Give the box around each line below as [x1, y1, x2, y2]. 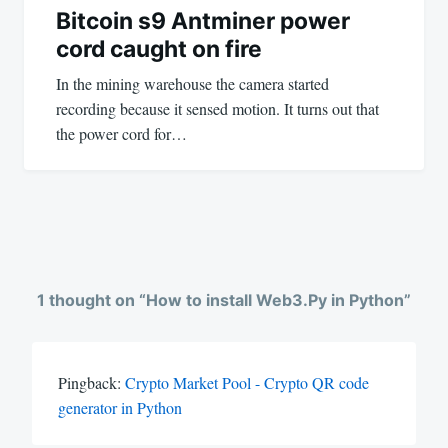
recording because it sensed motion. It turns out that [56, 97, 379, 119]
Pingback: [57, 371, 125, 393]
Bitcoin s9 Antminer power [56, 6, 350, 35]
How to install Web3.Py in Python [146, 289, 404, 310]
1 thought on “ [37, 289, 146, 310]
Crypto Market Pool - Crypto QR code [124, 371, 369, 393]
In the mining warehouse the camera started [56, 72, 329, 94]
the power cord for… [56, 122, 187, 144]
